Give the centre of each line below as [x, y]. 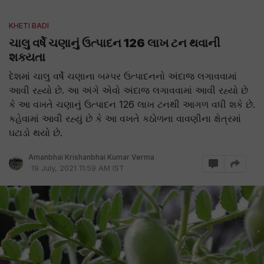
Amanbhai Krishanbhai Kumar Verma [91, 157]
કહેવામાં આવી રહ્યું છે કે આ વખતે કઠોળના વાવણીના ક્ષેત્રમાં [125, 118]
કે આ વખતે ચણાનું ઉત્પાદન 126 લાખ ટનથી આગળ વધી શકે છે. [132, 104]
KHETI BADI [29, 26]
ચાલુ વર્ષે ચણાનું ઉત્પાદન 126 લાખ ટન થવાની [115, 43]
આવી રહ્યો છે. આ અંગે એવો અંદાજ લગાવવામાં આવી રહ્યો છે [128, 90]
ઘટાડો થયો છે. [36, 133]
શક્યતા [27, 57]
